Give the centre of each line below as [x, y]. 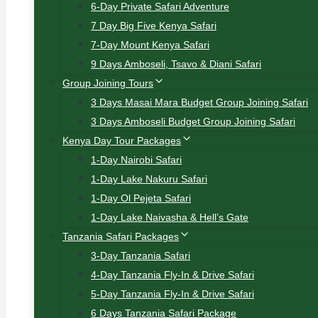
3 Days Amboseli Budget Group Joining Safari [193, 121]
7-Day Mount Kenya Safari [150, 45]
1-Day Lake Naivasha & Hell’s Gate [170, 217]
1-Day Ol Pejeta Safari [141, 198]
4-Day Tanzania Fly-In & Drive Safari [172, 275]
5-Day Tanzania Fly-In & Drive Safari [172, 294]
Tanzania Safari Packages [121, 236]
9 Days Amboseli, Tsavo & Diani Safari [176, 64]
